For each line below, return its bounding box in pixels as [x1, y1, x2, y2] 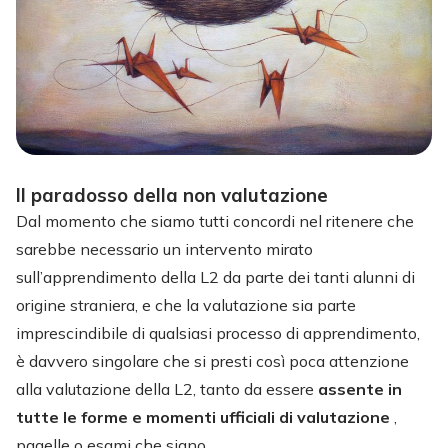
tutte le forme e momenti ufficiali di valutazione [16, 406, 394, 427]
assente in [318, 378, 402, 399]
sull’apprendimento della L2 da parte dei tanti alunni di [16, 266, 415, 287]
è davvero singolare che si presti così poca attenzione [16, 350, 409, 371]
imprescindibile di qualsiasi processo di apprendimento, [16, 322, 420, 343]
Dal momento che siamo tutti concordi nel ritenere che [16, 210, 414, 231]
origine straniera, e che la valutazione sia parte [16, 294, 356, 315]
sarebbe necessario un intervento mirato [16, 238, 313, 259]
